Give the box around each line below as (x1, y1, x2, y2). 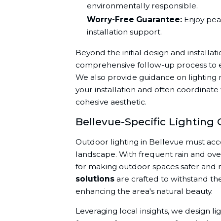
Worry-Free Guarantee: (87, 15, 183, 25)
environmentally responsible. (87, 1, 198, 10)
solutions (75, 174, 114, 184)
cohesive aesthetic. (75, 97, 147, 107)
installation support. (87, 27, 162, 37)
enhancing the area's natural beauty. (75, 186, 213, 196)
